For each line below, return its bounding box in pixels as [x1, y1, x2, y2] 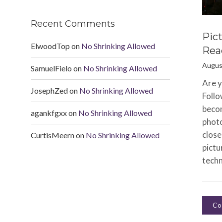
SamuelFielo [31, 63, 72, 73]
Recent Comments [31, 18, 115, 29]
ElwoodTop [31, 41, 70, 51]
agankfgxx [31, 108, 67, 117]
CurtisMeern [31, 130, 74, 140]
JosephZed [31, 86, 68, 95]
